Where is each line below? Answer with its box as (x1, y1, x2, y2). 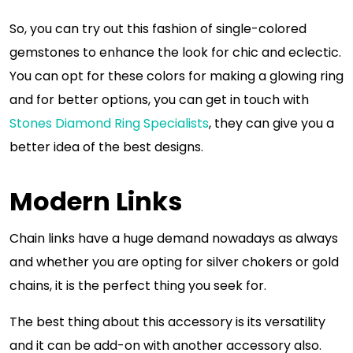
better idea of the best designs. (9, 138, 206, 156)
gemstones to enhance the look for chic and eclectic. (9, 43, 341, 61)
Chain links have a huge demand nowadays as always (9, 229, 338, 247)
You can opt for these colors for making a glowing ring (9, 67, 344, 85)
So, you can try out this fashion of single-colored (9, 20, 307, 38)
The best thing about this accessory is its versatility (9, 313, 325, 331)
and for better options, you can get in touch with (9, 91, 309, 109)
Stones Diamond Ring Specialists (9, 114, 209, 132)
